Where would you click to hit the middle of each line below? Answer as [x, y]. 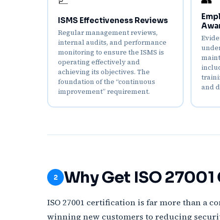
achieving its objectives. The [104, 72]
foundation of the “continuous [107, 82]
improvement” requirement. [104, 92]
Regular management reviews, [108, 33]
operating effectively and [99, 62]
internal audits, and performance [112, 42]
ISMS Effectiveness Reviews [113, 20]
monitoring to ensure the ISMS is [111, 52]
